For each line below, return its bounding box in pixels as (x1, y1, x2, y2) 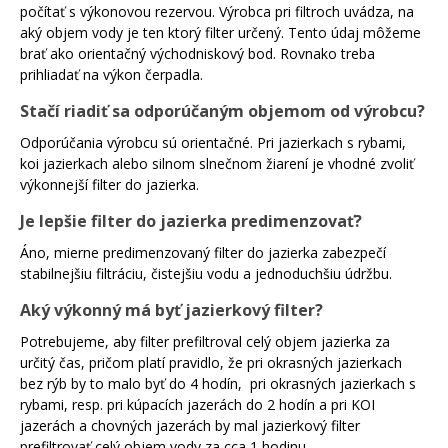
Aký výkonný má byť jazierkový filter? (20, 299, 323, 322)
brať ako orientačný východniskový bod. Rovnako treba (20, 44, 375, 64)
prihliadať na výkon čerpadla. (20, 65, 207, 85)
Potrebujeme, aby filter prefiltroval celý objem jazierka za (20, 332, 390, 352)
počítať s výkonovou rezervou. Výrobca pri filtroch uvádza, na (20, 2, 414, 22)
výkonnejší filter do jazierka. (20, 175, 199, 195)
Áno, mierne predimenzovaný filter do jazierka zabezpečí (20, 243, 386, 263)
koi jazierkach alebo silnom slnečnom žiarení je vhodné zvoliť (20, 154, 414, 174)
